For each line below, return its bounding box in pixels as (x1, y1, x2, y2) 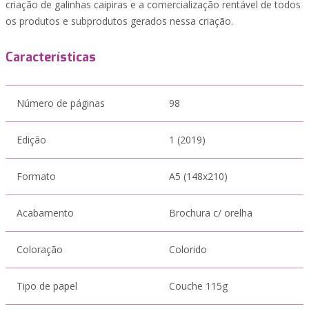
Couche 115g (169, 279, 228, 292)
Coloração (17, 243, 63, 256)
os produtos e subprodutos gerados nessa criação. (6, 14, 233, 28)
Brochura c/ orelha (169, 206, 252, 219)
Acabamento (17, 206, 74, 219)
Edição (17, 133, 46, 146)
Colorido (169, 243, 207, 256)
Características (6, 49, 96, 66)
